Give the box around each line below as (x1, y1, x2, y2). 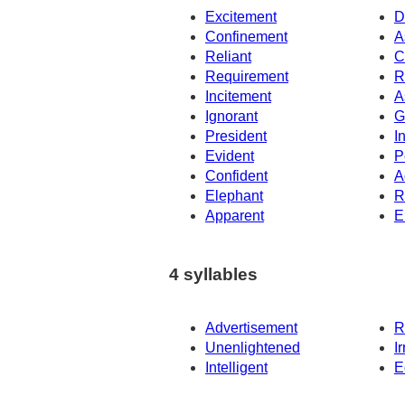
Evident (205, 148, 254, 165)
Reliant (205, 49, 251, 65)
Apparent (205, 208, 264, 224)
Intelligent (205, 359, 268, 375)
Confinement (205, 29, 287, 45)
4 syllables (169, 264, 258, 284)
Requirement (205, 69, 288, 85)
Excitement (205, 9, 277, 25)
